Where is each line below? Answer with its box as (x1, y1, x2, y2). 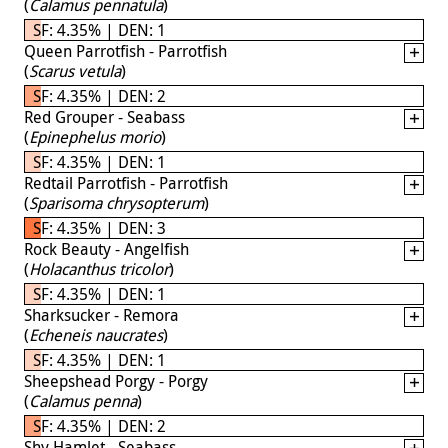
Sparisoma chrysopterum (29, 191, 204, 214)
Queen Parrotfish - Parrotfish (24, 39, 227, 62)
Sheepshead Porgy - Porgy (24, 369, 208, 392)
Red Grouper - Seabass (24, 105, 185, 128)
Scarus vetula (29, 59, 121, 82)
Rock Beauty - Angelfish (24, 237, 189, 260)
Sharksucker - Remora (24, 303, 179, 326)
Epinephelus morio (29, 125, 161, 148)
